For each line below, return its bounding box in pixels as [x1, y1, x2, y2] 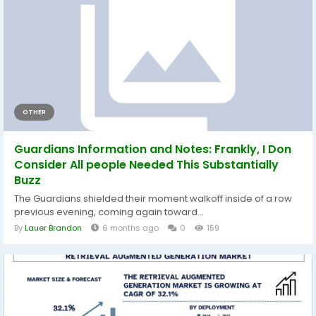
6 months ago [102, 222, 159, 234]
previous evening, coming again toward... [14, 205, 204, 219]
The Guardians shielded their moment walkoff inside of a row [14, 192, 292, 206]
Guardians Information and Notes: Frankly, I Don [14, 141, 291, 158]
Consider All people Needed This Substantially [14, 157, 279, 174]
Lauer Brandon [25, 222, 82, 234]
